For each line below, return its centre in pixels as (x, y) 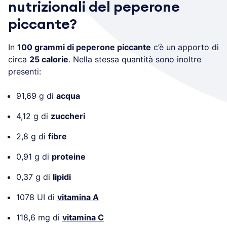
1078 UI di (37, 197)
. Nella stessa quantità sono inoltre (135, 59)
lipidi (62, 177)
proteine (69, 156)
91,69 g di (36, 96)
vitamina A (78, 197)
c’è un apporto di (185, 47)
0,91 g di (34, 156)
